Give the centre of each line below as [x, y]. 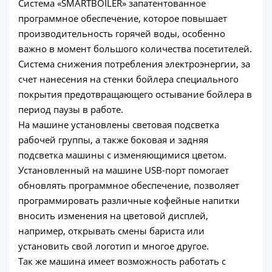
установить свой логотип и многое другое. [114, 246]
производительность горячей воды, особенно [122, 33]
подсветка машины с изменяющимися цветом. [122, 155]
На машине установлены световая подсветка [119, 124]
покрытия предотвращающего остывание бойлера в [135, 94]
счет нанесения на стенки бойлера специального [128, 79]
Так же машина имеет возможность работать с [122, 261]
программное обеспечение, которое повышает [123, 18]
